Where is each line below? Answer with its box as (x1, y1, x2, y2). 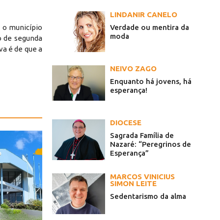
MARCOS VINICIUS (110, 172, 175, 181)
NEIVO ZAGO (110, 64, 157, 73)
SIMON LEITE (110, 179, 157, 188)
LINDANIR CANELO (110, 10, 177, 19)
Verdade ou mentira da (110, 23, 189, 32)
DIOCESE (110, 118, 141, 127)
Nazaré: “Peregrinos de (110, 140, 191, 149)
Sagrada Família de (110, 131, 174, 140)
